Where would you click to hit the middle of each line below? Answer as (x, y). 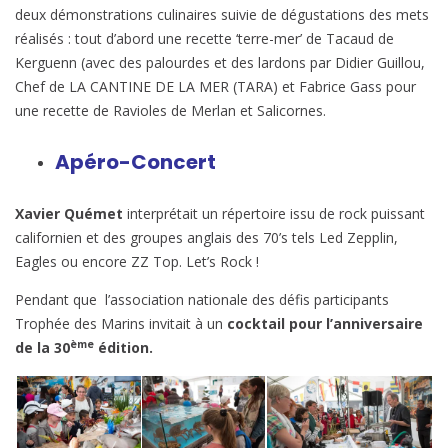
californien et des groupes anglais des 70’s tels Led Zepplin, (206, 237)
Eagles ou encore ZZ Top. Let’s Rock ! (137, 261)
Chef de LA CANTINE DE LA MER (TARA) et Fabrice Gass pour (215, 86)
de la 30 (42, 347)
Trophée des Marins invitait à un (121, 323)
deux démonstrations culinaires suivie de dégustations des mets (222, 14)
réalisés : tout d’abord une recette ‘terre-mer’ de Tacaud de (204, 38)
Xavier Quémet (69, 213)
